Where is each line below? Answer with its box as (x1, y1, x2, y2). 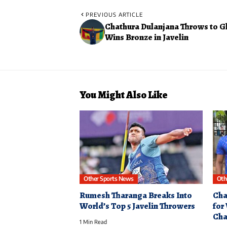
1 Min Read (80, 218, 107, 225)
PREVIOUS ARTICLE (86, 11, 143, 18)
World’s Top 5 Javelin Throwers (80, 200, 195, 212)
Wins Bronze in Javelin (105, 31, 188, 43)
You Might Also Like (80, 88, 168, 102)
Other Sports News (84, 175, 134, 183)
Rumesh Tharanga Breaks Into (80, 190, 192, 202)
